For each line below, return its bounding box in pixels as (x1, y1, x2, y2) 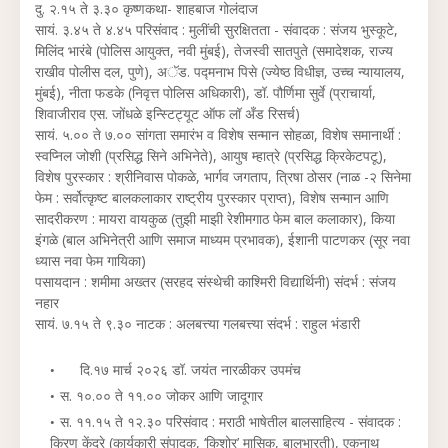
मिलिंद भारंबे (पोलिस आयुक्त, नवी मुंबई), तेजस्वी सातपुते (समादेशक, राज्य (35, 41, 393, 60)
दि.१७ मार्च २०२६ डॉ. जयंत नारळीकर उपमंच (60, 360, 301, 379)
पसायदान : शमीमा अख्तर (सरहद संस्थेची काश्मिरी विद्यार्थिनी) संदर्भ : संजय (35, 272, 396, 291)
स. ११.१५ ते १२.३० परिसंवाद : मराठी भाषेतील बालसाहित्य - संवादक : (60, 412, 401, 431)
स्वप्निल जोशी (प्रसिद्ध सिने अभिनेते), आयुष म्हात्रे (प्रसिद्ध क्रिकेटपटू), (35, 146, 387, 165)
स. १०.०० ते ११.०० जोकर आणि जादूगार (60, 386, 267, 405)
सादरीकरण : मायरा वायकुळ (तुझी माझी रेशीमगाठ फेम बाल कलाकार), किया (35, 209, 395, 228)
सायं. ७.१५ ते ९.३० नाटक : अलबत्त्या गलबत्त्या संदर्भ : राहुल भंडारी (35, 314, 364, 333)
